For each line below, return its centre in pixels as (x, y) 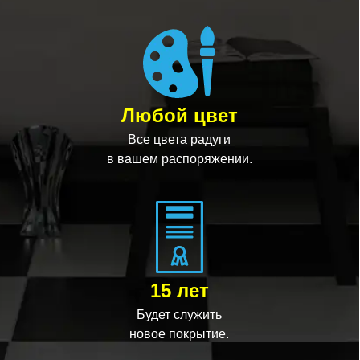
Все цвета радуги (180, 139)
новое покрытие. (180, 334)
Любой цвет (179, 115)
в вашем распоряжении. (179, 159)
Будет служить (180, 315)
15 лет (179, 290)
